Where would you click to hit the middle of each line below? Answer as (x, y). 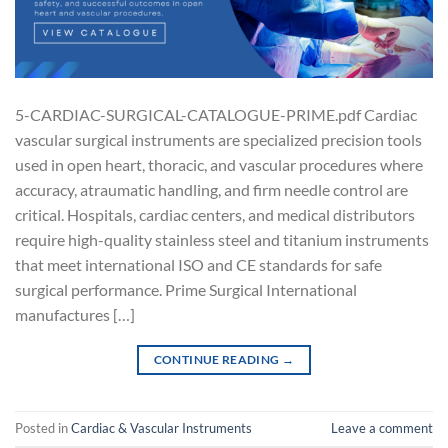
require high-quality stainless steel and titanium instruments (222, 240)
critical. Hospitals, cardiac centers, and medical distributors (215, 215)
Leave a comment (382, 428)
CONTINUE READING (217, 360)
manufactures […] (75, 315)
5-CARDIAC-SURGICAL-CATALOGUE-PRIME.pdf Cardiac (216, 115)
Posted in (43, 428)
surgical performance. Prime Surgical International (186, 290)
